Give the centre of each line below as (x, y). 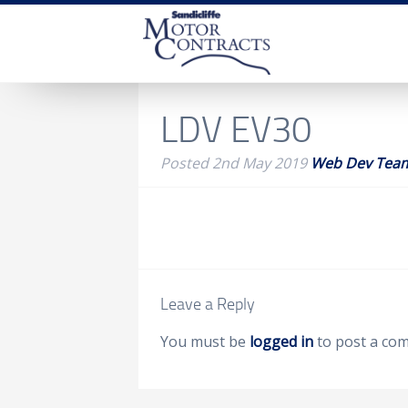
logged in (281, 342)
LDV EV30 (236, 128)
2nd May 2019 (260, 163)
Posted (186, 163)
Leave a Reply (208, 303)
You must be (205, 342)
